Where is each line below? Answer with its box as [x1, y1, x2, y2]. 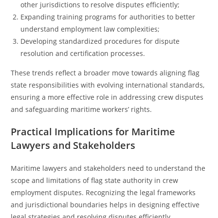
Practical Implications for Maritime [11, 125, 176, 138]
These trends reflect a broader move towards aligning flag [11, 68, 200, 77]
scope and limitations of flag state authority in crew [11, 176, 179, 185]
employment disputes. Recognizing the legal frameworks [11, 188, 196, 197]
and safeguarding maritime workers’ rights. [11, 105, 152, 114]
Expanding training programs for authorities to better [20, 12, 196, 21]
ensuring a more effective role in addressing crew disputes [11, 92, 204, 102]
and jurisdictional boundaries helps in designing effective [11, 200, 200, 209]
